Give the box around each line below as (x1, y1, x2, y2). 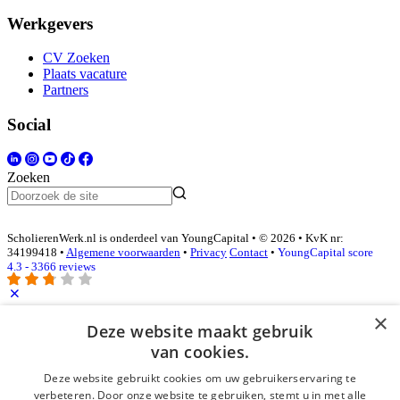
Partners (43, 82, 88, 98)
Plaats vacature (43, 66, 127, 82)
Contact (229, 246, 268, 260)
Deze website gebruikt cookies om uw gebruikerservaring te (43, 371, 357, 386)
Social (7, 115, 51, 135)
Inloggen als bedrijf (7, 321, 149, 340)
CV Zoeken (43, 50, 110, 66)
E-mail (7, 356, 48, 372)
